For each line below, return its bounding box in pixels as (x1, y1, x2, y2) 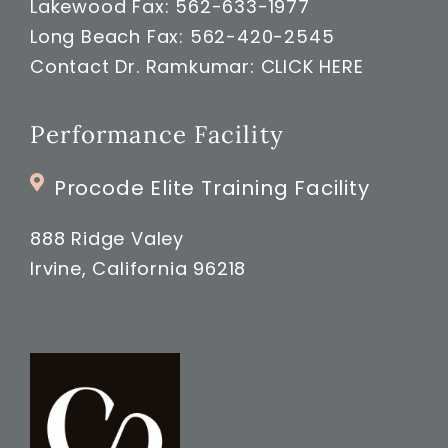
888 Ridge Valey (29, 226, 184, 252)
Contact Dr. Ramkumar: (29, 53, 261, 79)
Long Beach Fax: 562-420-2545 (29, 23, 335, 49)
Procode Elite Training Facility (53, 174, 370, 203)
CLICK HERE (260, 53, 364, 79)
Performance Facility (29, 119, 284, 151)
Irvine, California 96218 (29, 256, 247, 282)
